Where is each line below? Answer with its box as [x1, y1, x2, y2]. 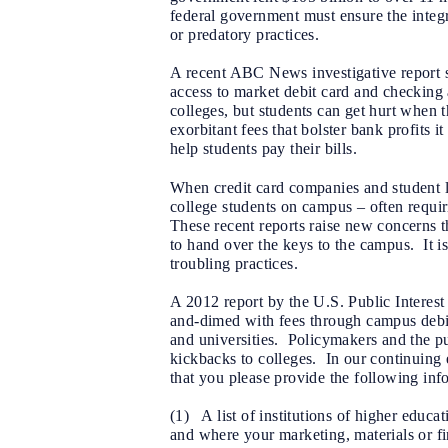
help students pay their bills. [170, 140, 357, 158]
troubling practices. [170, 254, 299, 272]
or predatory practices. [170, 26, 320, 43]
